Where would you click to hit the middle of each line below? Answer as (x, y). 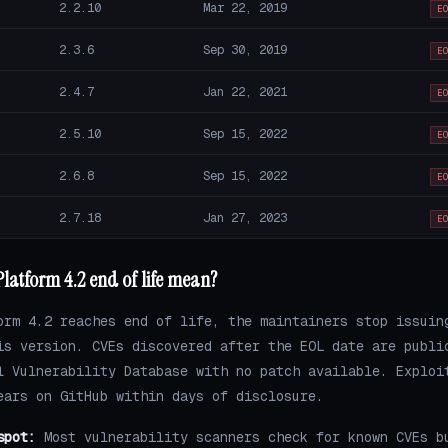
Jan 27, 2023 (244, 218)
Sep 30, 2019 (244, 50)
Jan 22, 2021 (244, 92)
